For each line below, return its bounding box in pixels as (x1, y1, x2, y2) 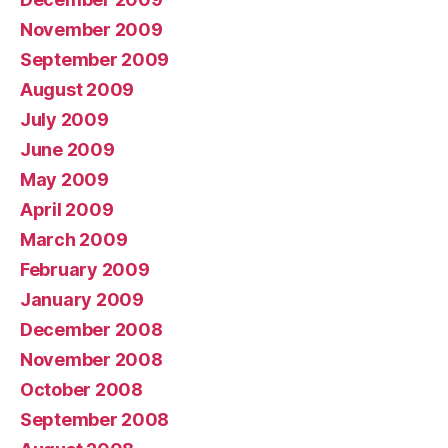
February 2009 (20, 258, 150, 280)
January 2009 (20, 288, 144, 310)
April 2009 (20, 198, 114, 220)
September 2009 (20, 48, 170, 70)
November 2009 (20, 18, 163, 40)
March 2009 (20, 228, 128, 250)
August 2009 (20, 78, 135, 100)
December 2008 (20, 318, 163, 340)
